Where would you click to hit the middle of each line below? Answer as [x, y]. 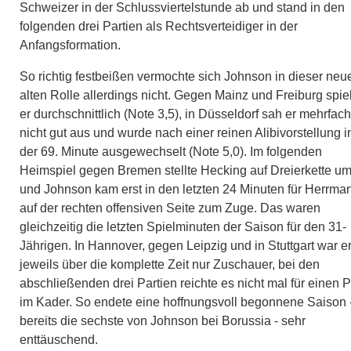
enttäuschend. [59, 339]
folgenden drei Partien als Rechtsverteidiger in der [159, 26]
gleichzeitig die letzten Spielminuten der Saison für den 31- [183, 226]
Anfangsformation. [70, 45]
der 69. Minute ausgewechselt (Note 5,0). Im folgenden [171, 151]
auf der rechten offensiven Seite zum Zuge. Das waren [170, 208]
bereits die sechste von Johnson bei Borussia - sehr [163, 320]
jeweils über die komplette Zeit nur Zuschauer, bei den [170, 264]
